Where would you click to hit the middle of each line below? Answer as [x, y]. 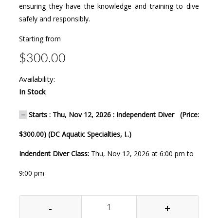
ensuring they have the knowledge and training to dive [109, 6]
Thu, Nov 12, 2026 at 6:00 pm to [142, 153]
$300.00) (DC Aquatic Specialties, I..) [75, 134]
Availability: [37, 79]
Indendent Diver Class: [55, 153]
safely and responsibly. [54, 18]
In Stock [32, 91]
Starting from [40, 38]
